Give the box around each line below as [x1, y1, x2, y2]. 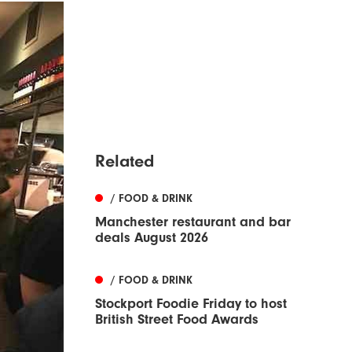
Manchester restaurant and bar [95, 213, 291, 230]
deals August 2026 [95, 229, 208, 246]
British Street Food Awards [95, 310, 258, 328]
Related [95, 150, 154, 171]
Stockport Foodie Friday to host [95, 295, 287, 312]
